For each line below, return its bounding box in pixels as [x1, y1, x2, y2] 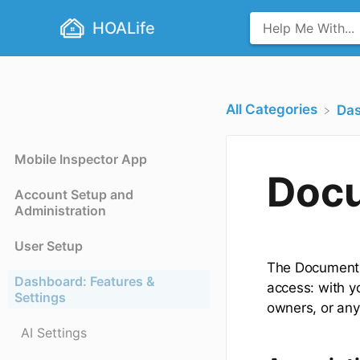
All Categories [225, 101, 317, 117]
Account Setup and [14, 186, 133, 203]
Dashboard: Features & [14, 273, 155, 290]
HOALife [92, 18, 155, 38]
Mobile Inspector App [14, 151, 147, 168]
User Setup [14, 238, 83, 255]
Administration [14, 202, 106, 219]
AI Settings [21, 325, 87, 342]
